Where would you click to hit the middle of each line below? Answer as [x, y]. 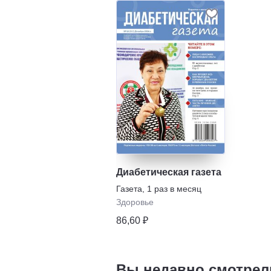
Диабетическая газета [169, 172]
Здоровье [135, 202]
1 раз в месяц [174, 188]
